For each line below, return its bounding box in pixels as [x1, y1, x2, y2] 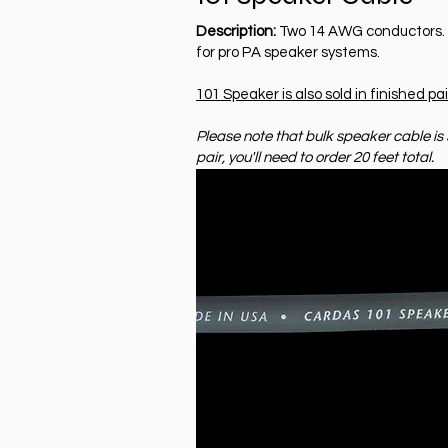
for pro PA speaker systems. [196, 44, 380, 60]
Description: [196, 23, 276, 39]
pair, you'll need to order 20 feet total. [196, 149, 434, 165]
